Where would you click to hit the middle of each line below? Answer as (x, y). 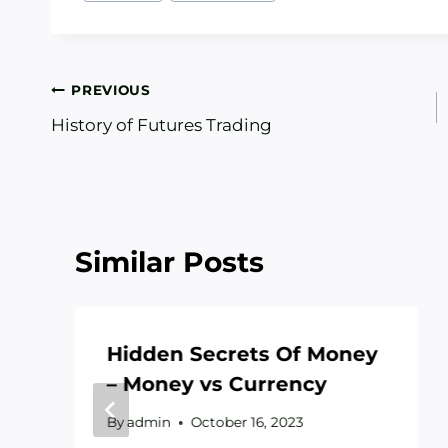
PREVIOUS (111, 90)
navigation (127, 138)
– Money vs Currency (217, 383)
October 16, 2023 (248, 422)
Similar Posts (169, 261)
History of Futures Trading (161, 124)
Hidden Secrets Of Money (242, 353)
